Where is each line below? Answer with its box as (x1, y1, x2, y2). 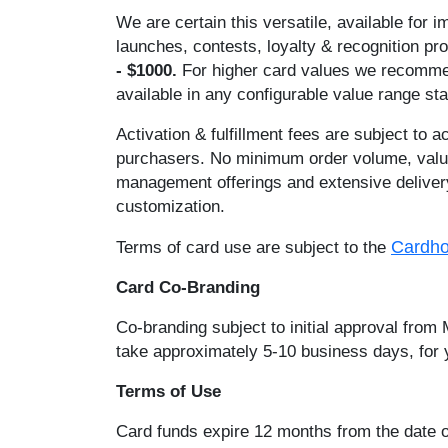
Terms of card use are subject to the (116, 237, 391, 257)
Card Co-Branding (116, 277, 260, 297)
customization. (116, 196, 225, 216)
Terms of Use (116, 381, 221, 401)
